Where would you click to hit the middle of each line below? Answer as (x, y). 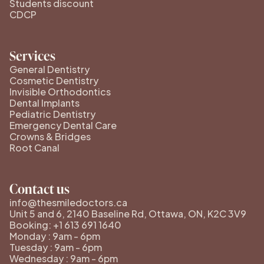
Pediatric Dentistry (52, 114)
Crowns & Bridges (50, 136)
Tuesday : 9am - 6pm (56, 247)
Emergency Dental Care (63, 125)
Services (32, 55)
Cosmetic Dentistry (54, 80)
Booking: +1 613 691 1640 (65, 225)
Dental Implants (44, 103)
